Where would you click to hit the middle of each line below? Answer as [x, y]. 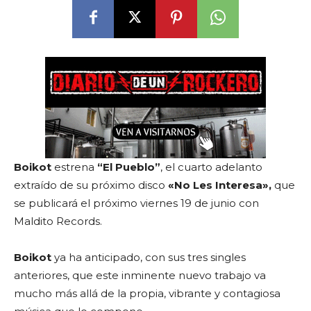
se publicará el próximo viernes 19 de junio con [136, 203]
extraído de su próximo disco [90, 185]
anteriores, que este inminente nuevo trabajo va [140, 275]
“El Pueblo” [129, 167]
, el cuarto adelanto [211, 167]
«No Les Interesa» [218, 185]
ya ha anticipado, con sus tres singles [150, 257]
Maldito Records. [58, 221]
